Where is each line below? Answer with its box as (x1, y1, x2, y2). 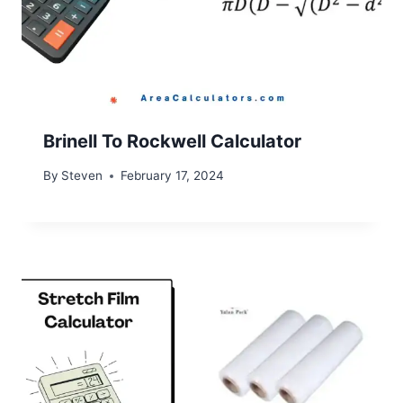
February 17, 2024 (121, 168, 225, 184)
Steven (61, 168, 103, 184)
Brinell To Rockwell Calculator (43, 130, 301, 152)
